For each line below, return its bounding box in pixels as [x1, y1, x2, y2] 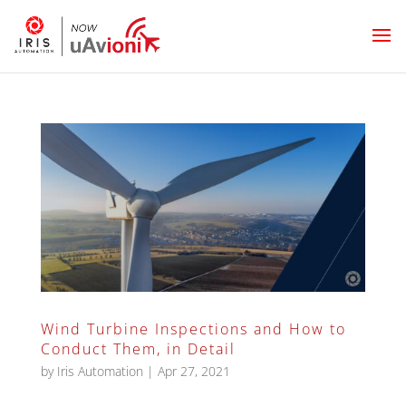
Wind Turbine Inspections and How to [40, 318, 346, 339]
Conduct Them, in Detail [40, 338, 236, 359]
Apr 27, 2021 [157, 362, 230, 380]
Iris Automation [56, 362, 143, 380]
